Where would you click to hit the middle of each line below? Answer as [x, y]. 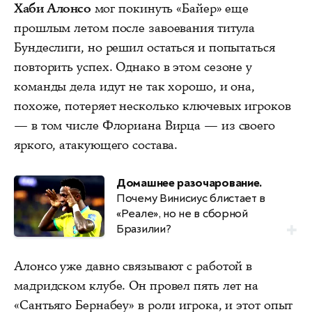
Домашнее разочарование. [189, 182]
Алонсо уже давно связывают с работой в [133, 266]
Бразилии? [144, 228]
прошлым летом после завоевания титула [135, 28]
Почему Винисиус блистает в [191, 198]
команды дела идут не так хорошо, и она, [135, 86]
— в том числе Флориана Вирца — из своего [145, 125]
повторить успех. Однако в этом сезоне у [133, 67]
